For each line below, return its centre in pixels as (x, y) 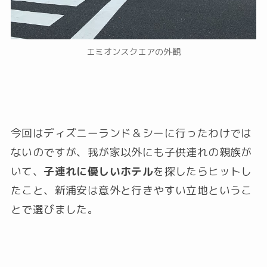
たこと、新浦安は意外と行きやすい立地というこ (131, 191)
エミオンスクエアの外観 (133, 52)
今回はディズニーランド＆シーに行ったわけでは (131, 133)
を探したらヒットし (203, 172)
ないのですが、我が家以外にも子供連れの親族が (131, 153)
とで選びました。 (55, 210)
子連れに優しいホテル (99, 172)
